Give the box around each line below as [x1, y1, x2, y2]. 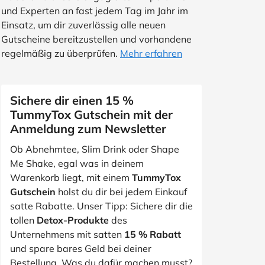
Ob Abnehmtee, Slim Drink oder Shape [10, 143, 179, 155]
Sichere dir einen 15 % [10, 93, 134, 108]
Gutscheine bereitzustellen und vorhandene [1, 33, 192, 45]
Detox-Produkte [37, 214, 109, 226]
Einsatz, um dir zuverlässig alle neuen [1, 19, 166, 31]
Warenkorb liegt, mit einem [10, 172, 132, 183]
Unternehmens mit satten [10, 228, 124, 240]
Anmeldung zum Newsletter [10, 121, 166, 136]
